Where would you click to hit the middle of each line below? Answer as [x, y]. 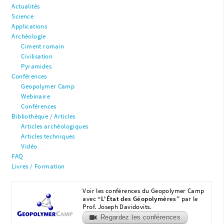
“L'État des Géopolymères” [139, 198]
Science [23, 16]
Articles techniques [48, 136]
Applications [29, 26]
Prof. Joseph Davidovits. [117, 206]
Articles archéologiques [55, 126]
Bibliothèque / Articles [43, 116]
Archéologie [29, 36]
